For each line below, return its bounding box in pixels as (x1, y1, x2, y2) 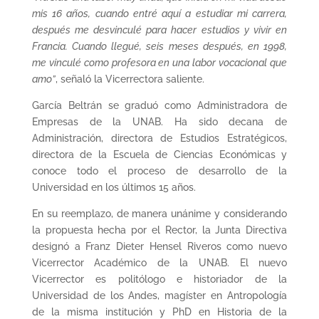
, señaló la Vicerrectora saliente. (55, 73, 204, 85)
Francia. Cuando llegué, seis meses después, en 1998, (31, 40, 288, 52)
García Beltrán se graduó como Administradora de (31, 99, 288, 111)
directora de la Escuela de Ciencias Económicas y (31, 148, 288, 160)
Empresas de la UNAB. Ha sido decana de (31, 115, 288, 127)
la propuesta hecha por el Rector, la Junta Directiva (31, 224, 288, 236)
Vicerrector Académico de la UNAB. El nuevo (31, 256, 288, 268)
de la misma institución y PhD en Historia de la (31, 305, 288, 318)
